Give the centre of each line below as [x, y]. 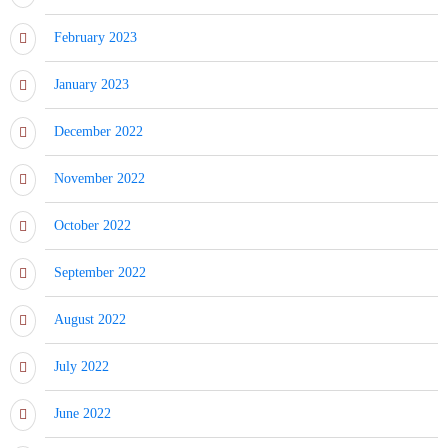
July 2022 [81, 366]
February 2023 [95, 37]
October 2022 [92, 225]
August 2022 [90, 319]
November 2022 [99, 178]
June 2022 [82, 413]
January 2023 [91, 84]
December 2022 [98, 131]
